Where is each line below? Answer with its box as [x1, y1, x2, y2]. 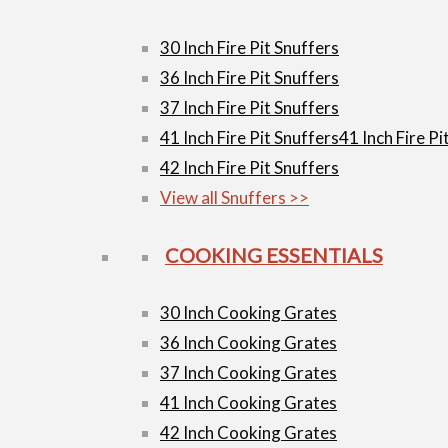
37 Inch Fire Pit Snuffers [160, 96, 339, 118]
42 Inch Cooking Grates [160, 421, 337, 443]
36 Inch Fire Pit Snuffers [160, 66, 339, 88]
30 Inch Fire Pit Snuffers [160, 36, 339, 58]
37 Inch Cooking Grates [160, 361, 337, 383]
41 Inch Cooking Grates [160, 391, 337, 413]
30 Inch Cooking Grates [160, 301, 337, 323]
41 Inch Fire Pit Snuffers [160, 126, 339, 148]
